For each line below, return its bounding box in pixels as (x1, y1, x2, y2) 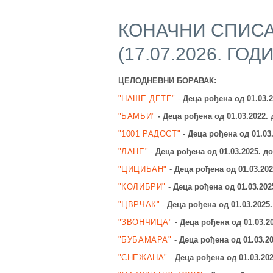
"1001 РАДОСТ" (118, 129, 181, 139)
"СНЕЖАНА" (118, 253, 168, 263)
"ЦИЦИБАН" (118, 165, 167, 174)
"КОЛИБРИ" (118, 182, 166, 192)
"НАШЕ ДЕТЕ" (118, 94, 176, 104)
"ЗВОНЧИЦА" (118, 218, 172, 227)
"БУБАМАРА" (118, 235, 172, 245)
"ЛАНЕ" (118, 147, 149, 157)
